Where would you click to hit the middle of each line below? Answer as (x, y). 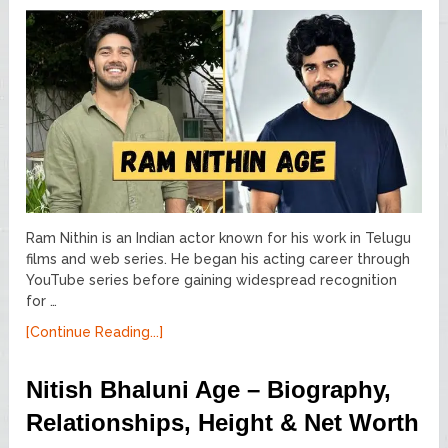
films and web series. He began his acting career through (218, 259)
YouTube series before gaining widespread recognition (212, 280)
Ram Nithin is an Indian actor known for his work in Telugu (219, 238)
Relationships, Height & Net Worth (223, 423)
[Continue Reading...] (95, 332)
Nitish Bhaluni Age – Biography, (209, 390)
